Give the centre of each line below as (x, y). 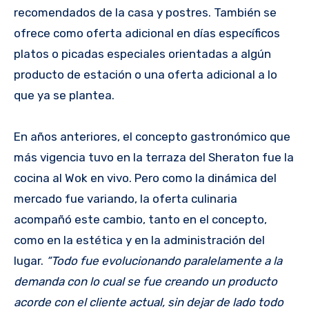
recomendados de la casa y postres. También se (145, 13)
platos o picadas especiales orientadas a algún (142, 54)
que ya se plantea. (64, 96)
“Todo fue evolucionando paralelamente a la (164, 261)
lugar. (30, 261)
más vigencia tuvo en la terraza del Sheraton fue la (154, 158)
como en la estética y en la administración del (139, 240)
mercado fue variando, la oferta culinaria (126, 199)
